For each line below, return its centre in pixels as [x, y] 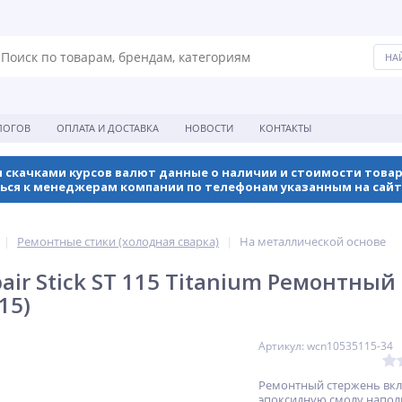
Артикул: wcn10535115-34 [326, 346]
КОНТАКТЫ [285, 128]
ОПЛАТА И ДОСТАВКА [108, 128]
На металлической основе [313, 241]
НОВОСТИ [209, 128]
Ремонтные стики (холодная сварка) [118, 241]
